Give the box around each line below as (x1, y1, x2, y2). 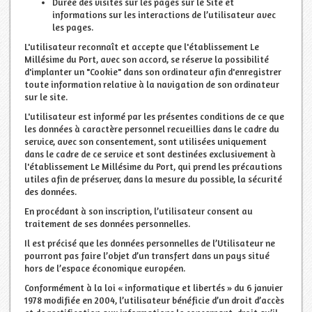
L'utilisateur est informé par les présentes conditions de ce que (24, 110, 284, 122)
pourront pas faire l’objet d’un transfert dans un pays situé (24, 249, 270, 261)
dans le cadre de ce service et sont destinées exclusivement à (24, 148, 276, 159)
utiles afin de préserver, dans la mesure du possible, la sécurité (24, 173, 282, 185)
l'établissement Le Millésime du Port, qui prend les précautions (24, 160, 282, 172)
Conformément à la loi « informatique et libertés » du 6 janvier (24, 281, 283, 293)
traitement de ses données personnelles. (24, 217, 190, 229)
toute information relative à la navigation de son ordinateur (24, 78, 279, 90)
